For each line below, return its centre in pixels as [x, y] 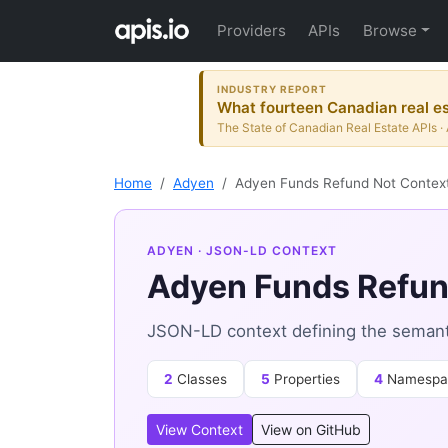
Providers [252, 30]
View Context [199, 430]
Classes [200, 379]
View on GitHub [311, 430]
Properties [305, 379]
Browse [389, 30]
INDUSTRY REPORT [272, 88]
